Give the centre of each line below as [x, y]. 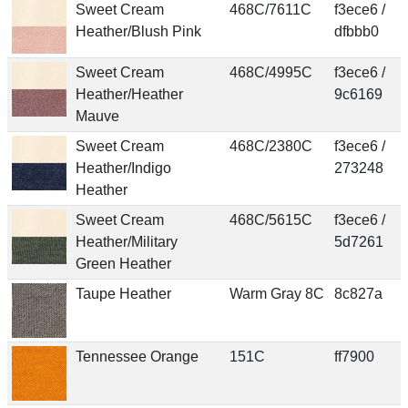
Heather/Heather [129, 94]
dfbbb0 [356, 31]
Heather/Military [126, 241]
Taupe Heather [123, 293]
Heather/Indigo [123, 168]
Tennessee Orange [137, 356]
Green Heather [123, 263]
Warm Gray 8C [276, 293]
